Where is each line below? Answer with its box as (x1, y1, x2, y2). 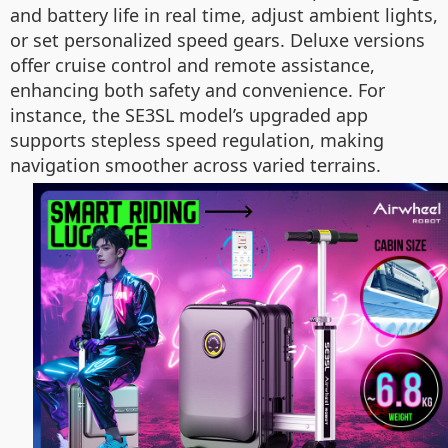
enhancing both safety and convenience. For (10, 78, 385, 102)
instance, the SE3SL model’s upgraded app (10, 103, 368, 127)
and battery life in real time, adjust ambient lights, (10, 3, 438, 27)
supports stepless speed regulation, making (10, 128, 384, 152)
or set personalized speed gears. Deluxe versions (10, 28, 425, 52)
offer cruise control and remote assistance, (10, 53, 375, 77)
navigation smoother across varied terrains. (10, 153, 381, 177)
